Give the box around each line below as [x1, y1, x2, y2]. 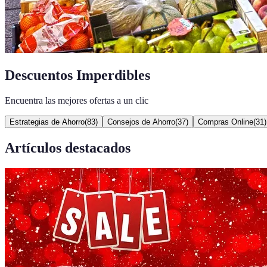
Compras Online [198, 117, 253, 126]
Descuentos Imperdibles [5, 67, 150, 83]
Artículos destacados [5, 139, 131, 156]
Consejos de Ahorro [107, 117, 175, 126]
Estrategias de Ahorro [10, 117, 85, 126]
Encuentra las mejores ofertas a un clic [5, 95, 148, 105]
